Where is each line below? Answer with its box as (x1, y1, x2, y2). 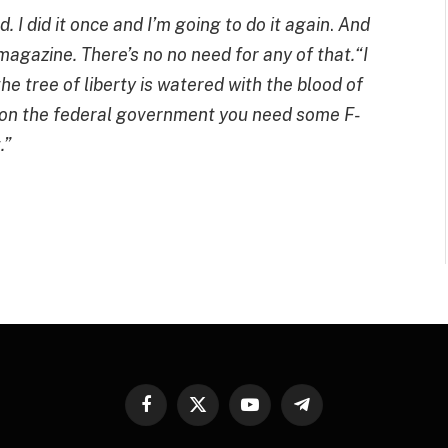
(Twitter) (196, 424, 248, 440)
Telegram (300, 405, 360, 421)
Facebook (144, 405, 205, 421)
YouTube (248, 405, 302, 421)
